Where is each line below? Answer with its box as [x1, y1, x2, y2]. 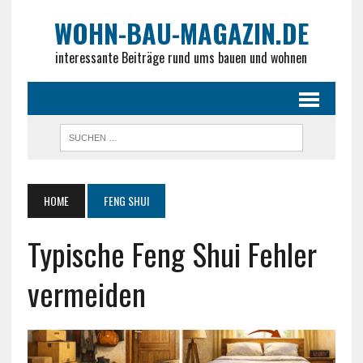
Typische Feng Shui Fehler [27, 231, 317, 276]
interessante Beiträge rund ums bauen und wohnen [55, 48, 308, 67]
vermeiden [27, 271, 146, 316]
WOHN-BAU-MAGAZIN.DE [53, 14, 309, 52]
